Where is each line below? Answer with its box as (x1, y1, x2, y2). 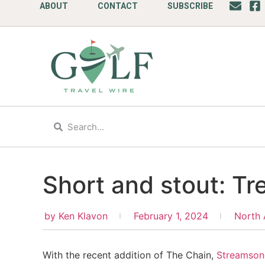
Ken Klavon (59, 210, 108, 222)
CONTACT (98, 1, 138, 11)
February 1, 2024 (134, 210, 208, 222)
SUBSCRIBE (167, 1, 214, 11)
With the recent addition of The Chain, (43, 249, 216, 261)
